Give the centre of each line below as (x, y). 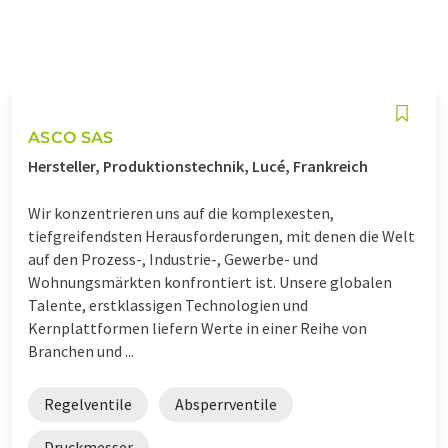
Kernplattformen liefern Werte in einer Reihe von (197, 327)
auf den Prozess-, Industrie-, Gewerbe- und (173, 258)
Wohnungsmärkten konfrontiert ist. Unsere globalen (210, 281)
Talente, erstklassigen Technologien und (168, 304)
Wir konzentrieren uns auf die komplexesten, (181, 212)
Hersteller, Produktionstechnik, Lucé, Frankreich (198, 165)
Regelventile (88, 403)
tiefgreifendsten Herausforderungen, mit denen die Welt (221, 235)
